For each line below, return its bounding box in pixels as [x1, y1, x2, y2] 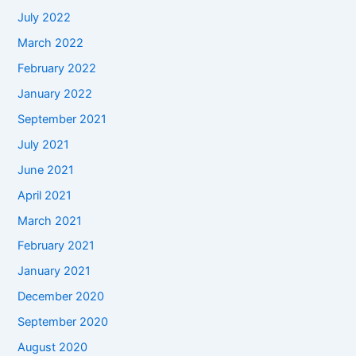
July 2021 [17, 137, 70, 152]
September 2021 [17, 111, 107, 126]
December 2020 [17, 289, 105, 304]
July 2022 [17, 10, 72, 25]
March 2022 [17, 35, 84, 50]
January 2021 [17, 264, 91, 279]
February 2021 [17, 238, 95, 253]
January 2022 [17, 86, 93, 101]
